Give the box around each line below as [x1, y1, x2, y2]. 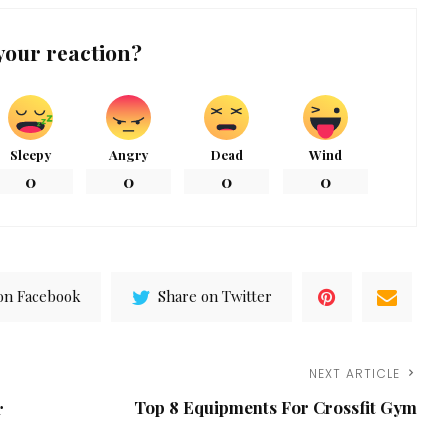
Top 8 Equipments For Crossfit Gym [134, 395, 418, 418]
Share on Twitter [158, 286, 273, 307]
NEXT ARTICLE [308, 364, 401, 382]
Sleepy [10, 145, 52, 163]
